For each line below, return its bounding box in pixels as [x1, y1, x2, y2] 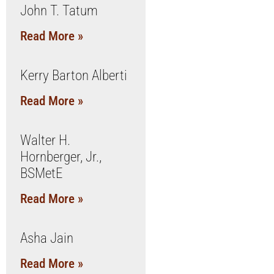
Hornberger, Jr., [20, 149, 102, 165]
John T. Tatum [20, 2, 98, 19]
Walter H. [20, 132, 70, 149]
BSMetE [20, 165, 63, 182]
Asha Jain [20, 230, 73, 246]
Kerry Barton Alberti [20, 67, 127, 84]
